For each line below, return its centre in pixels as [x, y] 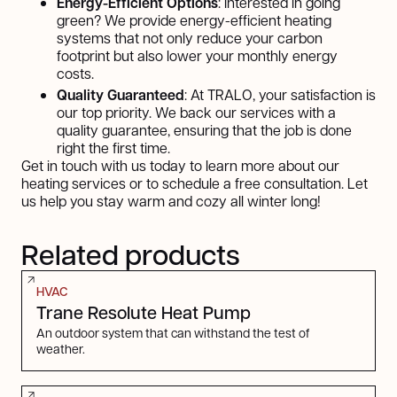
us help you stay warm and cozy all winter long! [171, 200]
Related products [131, 253]
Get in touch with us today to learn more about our [180, 165]
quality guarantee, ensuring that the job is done [204, 129]
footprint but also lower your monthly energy [197, 55]
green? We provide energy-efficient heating [194, 19]
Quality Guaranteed [121, 94]
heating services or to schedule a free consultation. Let [195, 183]
